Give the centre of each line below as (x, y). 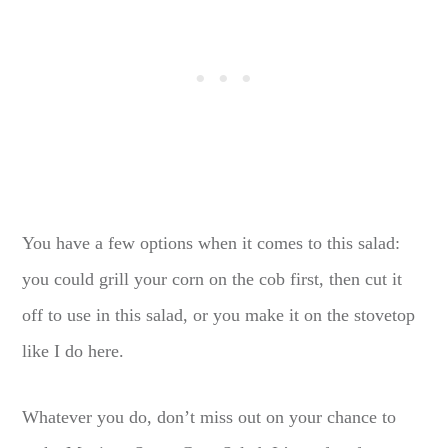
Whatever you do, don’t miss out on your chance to (209, 417)
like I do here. (73, 351)
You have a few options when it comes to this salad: (211, 243)
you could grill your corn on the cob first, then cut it (212, 279)
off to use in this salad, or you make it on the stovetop (219, 315)
